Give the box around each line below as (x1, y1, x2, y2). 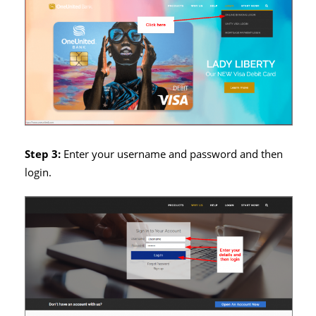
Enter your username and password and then (61, 146, 283, 162)
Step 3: (25, 146, 61, 162)
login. (25, 164, 51, 180)
